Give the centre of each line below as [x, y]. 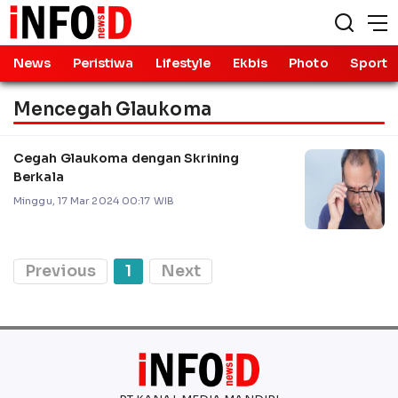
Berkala [39, 176]
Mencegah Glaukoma [112, 109]
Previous [60, 271]
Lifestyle [183, 63]
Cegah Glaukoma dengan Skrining [126, 158]
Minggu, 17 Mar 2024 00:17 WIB [94, 200]
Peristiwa [103, 63]
